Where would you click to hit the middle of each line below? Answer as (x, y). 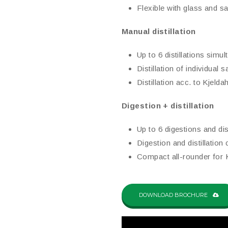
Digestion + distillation (168, 106)
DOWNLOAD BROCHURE (173, 195)
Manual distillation (159, 31)
